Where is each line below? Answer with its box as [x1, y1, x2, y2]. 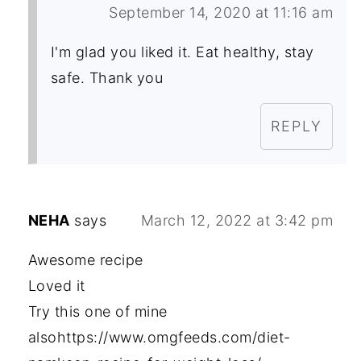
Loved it [27, 277, 85, 295]
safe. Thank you [50, 69, 164, 87]
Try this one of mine [27, 303, 168, 321]
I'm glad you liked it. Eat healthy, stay [50, 44, 314, 61]
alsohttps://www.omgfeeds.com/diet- [27, 329, 291, 346]
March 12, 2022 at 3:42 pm [140, 212, 334, 230]
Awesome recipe [27, 251, 143, 269]
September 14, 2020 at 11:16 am [109, 4, 334, 22]
